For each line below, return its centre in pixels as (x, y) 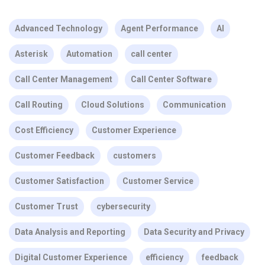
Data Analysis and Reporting (70, 232)
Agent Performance (159, 28)
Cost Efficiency (44, 130)
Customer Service (158, 181)
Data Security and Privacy (194, 232)
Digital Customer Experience (71, 257)
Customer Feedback (55, 155)
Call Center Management (64, 79)
